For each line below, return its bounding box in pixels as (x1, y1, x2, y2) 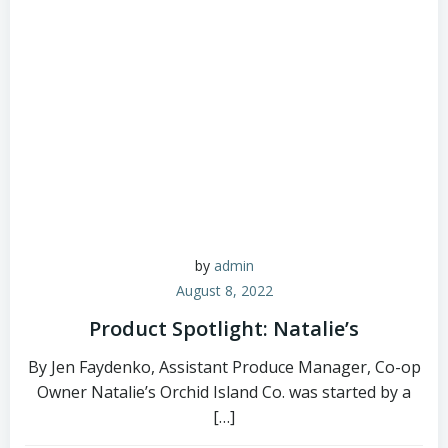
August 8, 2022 (175, 281, 273, 300)
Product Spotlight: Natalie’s (89, 315, 359, 342)
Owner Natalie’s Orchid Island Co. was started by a (37, 381, 411, 403)
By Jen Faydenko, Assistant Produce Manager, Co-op (27, 356, 421, 378)
